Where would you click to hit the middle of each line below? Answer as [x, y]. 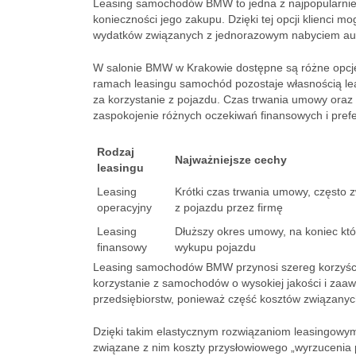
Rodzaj [116, 152]
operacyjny [124, 207]
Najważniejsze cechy [231, 160]
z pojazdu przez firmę [229, 207]
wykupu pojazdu [215, 247]
